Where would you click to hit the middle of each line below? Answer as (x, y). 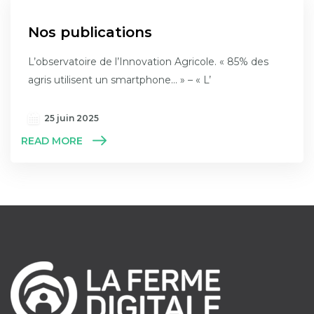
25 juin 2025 (71, 118)
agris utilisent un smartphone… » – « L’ (120, 80)
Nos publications (90, 33)
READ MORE (52, 141)
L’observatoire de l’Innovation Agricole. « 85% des (148, 62)
